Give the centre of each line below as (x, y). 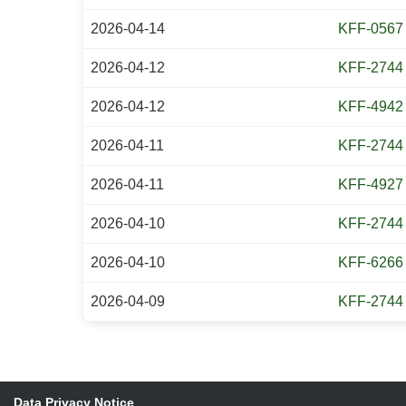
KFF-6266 (371, 262)
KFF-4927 (371, 184)
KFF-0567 (371, 29)
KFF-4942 (371, 106)
